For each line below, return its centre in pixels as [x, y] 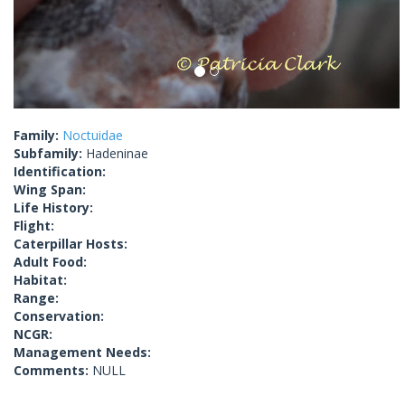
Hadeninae [117, 154]
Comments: [53, 371]
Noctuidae [93, 136]
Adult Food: [50, 262]
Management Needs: [82, 353]
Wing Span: [50, 190]
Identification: [60, 172]
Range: [36, 298]
